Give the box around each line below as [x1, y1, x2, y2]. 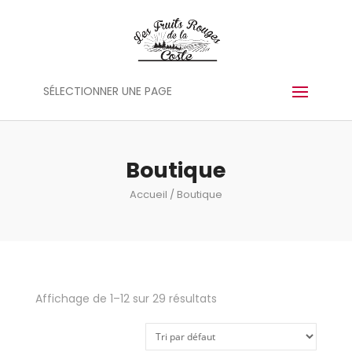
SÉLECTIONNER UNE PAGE [42, 83, 172, 99]
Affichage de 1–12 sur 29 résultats [35, 291, 217, 306]
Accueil [129, 187, 167, 202]
